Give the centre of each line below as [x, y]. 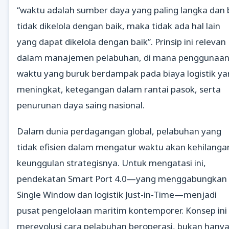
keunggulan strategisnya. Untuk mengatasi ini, [111, 163]
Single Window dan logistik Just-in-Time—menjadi [117, 194]
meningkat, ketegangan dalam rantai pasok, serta [119, 89]
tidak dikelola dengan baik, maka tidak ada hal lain [119, 26]
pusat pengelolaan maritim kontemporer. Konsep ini [122, 210]
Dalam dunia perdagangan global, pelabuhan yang [119, 131]
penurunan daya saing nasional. [81, 105]
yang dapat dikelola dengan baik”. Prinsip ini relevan [121, 42]
